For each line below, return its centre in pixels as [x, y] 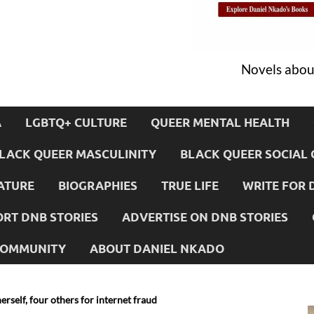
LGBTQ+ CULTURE [76, 122]
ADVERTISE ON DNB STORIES [205, 217]
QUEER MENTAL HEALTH [220, 122]
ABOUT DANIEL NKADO [157, 248]
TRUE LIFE [190, 185]
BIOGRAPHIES [98, 185]
